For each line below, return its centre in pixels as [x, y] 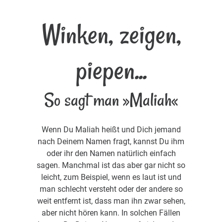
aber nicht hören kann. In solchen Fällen [111, 213]
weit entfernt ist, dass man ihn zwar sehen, [111, 201]
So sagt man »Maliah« [111, 100]
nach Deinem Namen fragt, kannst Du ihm [111, 141]
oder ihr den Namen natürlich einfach [111, 153]
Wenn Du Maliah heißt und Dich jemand [111, 129]
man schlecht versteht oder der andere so [111, 189]
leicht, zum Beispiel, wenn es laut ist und [111, 177]
